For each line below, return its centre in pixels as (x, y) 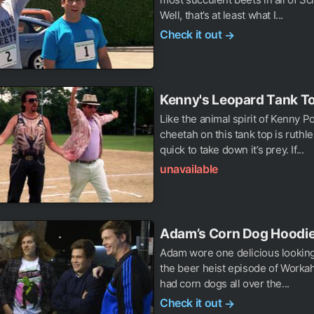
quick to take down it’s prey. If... (232, 149)
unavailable (189, 169)
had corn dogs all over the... (225, 284)
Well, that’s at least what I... (222, 15)
